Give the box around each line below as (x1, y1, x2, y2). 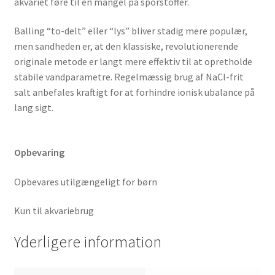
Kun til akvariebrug (14, 204, 96, 217)
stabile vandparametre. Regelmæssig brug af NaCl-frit (14, 71, 244, 83)
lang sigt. (14, 101, 53, 114)
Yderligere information (14, 231, 161, 252)
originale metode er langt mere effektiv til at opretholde (14, 55, 252, 68)
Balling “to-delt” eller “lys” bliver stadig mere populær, (14, 25, 247, 37)
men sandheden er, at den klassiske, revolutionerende (14, 40, 238, 53)
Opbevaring (14, 146, 64, 158)
